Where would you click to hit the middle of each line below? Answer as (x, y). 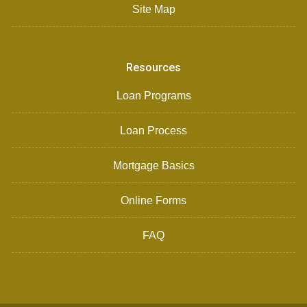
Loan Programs (153, 96)
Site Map (153, 9)
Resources (153, 67)
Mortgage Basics (153, 165)
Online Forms (153, 200)
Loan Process (153, 131)
